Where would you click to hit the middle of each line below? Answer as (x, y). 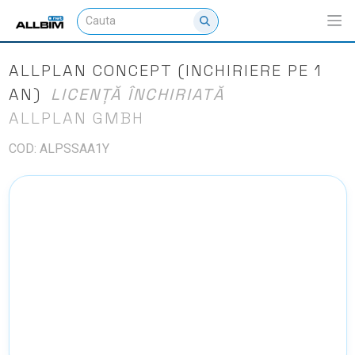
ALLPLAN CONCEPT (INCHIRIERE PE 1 (165, 70)
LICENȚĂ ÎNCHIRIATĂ (137, 94)
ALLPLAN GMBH (76, 118)
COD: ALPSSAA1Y (59, 148)
